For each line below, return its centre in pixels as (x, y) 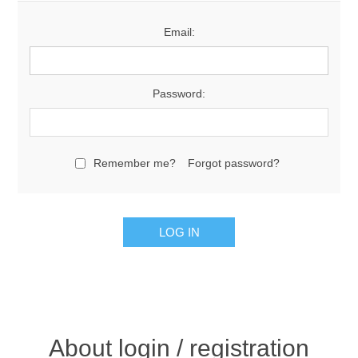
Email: (179, 32)
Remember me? (134, 163)
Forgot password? (233, 163)
